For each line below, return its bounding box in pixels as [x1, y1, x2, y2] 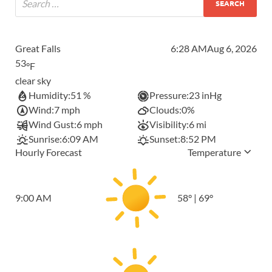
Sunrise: [29, 132, 63, 144]
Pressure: [149, 89, 189, 101]
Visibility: [149, 118, 189, 130]
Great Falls [15, 42, 61, 54]
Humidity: [29, 89, 71, 101]
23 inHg [189, 89, 222, 101]
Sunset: [149, 132, 181, 144]
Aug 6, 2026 [207, 42, 257, 54]
